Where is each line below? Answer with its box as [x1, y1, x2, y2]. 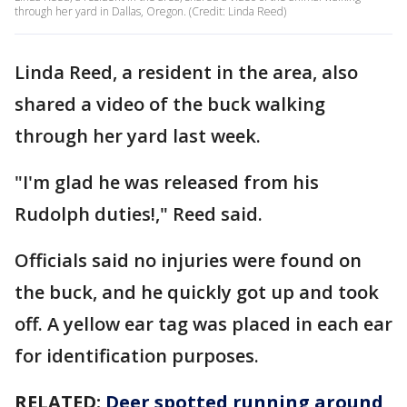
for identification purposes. [15, 342, 259, 368]
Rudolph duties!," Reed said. [15, 201, 267, 226]
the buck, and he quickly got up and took [15, 279, 379, 304]
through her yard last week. [15, 123, 261, 148]
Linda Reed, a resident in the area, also [15, 59, 358, 84]
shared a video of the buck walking [15, 91, 325, 116]
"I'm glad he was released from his [15, 169, 319, 194]
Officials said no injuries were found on [15, 247, 362, 273]
